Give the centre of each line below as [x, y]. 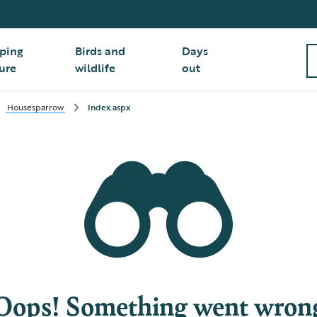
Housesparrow [35, 107]
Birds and [100, 51]
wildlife [96, 68]
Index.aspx [109, 107]
